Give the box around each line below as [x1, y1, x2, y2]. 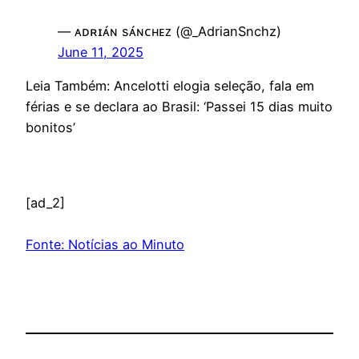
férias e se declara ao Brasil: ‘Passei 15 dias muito [26, 99, 333, 115]
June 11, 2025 [58, 43, 143, 60]
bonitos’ [26, 119, 75, 136]
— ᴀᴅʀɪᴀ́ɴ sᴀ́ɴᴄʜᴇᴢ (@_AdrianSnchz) [58, 22, 281, 39]
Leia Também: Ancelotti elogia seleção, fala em [26, 78, 314, 95]
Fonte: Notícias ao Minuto [26, 236, 184, 253]
